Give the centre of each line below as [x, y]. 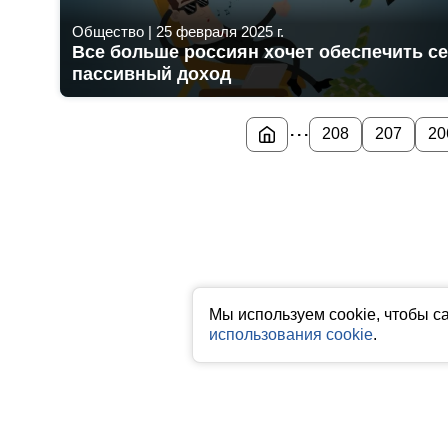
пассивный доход [151, 73]
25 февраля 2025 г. [220, 31]
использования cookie [291, 334]
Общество [108, 31]
